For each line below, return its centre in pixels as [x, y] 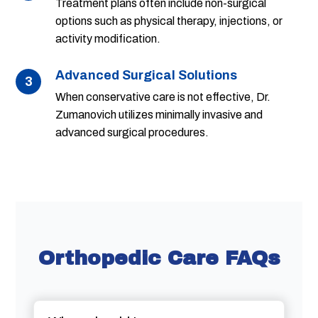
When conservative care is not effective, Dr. [163, 97]
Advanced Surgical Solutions [147, 76]
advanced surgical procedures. [132, 133]
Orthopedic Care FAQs [159, 258]
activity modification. [108, 39]
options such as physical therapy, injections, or [169, 21]
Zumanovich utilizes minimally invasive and [159, 115]
